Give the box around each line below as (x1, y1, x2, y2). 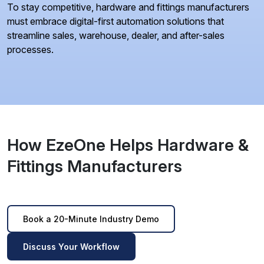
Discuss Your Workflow (23, 241, 120, 252)
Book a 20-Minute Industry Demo (23, 213, 159, 224)
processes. (7, 43, 54, 55)
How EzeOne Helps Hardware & (7, 134, 249, 155)
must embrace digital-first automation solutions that (7, 15, 224, 27)
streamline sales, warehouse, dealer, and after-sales (7, 29, 225, 41)
